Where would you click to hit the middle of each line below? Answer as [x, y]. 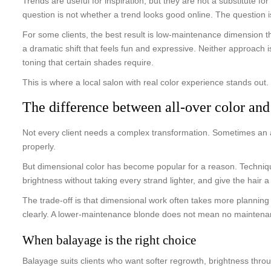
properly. [39, 146]
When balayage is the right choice [109, 240]
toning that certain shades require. [88, 62]
